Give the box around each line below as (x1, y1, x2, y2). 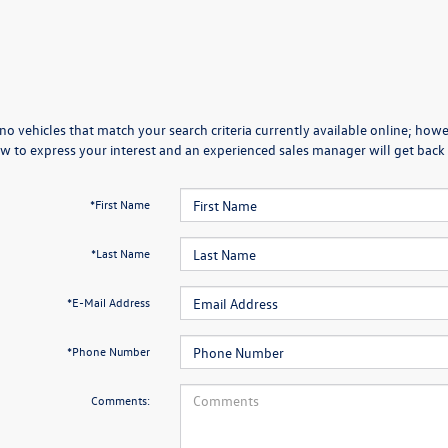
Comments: (90, 392, 150, 408)
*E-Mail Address (66, 294, 150, 310)
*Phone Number (66, 343, 150, 359)
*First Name (89, 196, 150, 212)
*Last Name (90, 245, 150, 261)
